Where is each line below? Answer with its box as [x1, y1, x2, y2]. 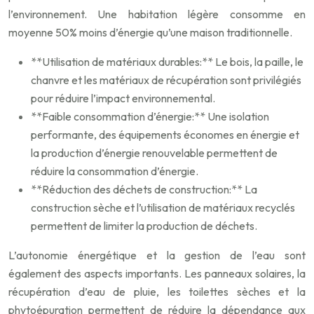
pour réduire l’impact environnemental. [31, 91, 215, 106]
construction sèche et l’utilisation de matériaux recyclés [31, 200, 295, 215]
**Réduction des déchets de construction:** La [31, 182, 257, 197]
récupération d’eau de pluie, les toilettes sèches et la [8, 285, 306, 299]
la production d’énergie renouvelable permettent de [31, 146, 278, 161]
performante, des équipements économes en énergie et [31, 128, 299, 142]
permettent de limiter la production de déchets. [31, 219, 257, 233]
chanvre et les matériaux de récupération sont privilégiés [31, 73, 301, 88]
